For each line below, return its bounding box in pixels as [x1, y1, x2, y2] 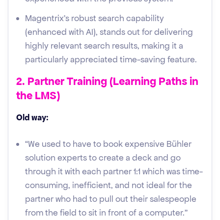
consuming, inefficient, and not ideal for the [25, 180, 192, 191]
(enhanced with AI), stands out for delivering [25, 27, 193, 37]
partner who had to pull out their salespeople [25, 193, 196, 204]
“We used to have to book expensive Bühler [25, 138, 192, 149]
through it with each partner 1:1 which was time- [25, 166, 203, 177]
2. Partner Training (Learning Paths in [16, 75, 198, 88]
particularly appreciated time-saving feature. [25, 54, 197, 65]
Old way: [16, 112, 49, 123]
